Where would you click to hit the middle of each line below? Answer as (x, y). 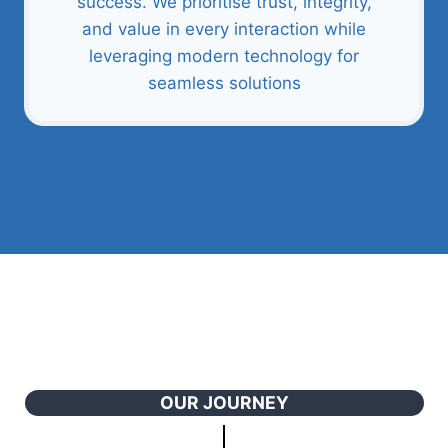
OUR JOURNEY (224, 402)
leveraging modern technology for (224, 56)
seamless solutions (224, 83)
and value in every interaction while (224, 29)
